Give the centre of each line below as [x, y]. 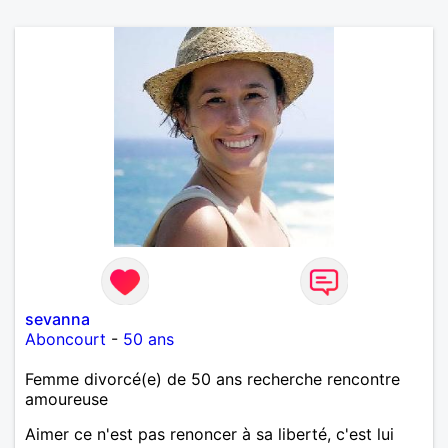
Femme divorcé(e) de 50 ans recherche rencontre [212, 378]
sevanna [57, 318]
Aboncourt [65, 338]
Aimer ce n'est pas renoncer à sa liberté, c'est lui [209, 433]
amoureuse [66, 398]
